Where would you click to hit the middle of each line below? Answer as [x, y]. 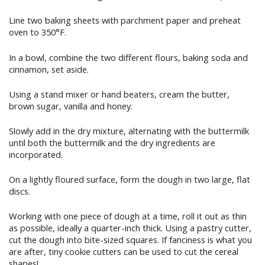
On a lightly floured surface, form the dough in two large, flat [130, 179]
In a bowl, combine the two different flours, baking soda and [128, 57]
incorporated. [36, 154]
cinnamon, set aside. [49, 69]
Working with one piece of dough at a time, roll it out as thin [128, 216]
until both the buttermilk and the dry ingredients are [112, 142]
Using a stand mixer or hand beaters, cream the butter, [119, 94]
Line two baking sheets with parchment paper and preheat [125, 20]
